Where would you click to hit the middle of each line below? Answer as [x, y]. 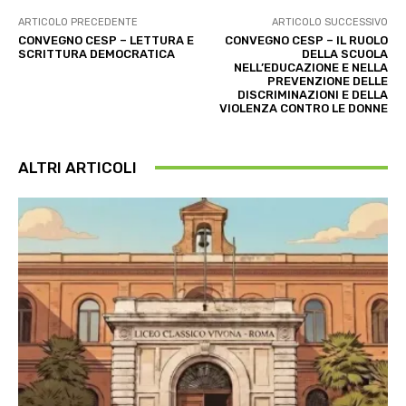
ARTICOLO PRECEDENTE [78, 22]
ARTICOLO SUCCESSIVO [329, 22]
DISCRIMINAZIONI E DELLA [312, 94]
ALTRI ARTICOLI [77, 167]
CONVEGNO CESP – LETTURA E [106, 40]
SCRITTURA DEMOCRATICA [97, 53]
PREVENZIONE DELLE [327, 81]
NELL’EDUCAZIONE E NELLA [310, 67]
